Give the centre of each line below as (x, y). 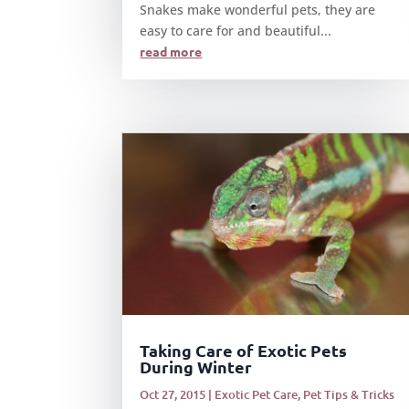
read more (171, 51)
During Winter (196, 367)
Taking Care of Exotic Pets (244, 350)
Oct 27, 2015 (173, 394)
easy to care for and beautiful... (236, 30)
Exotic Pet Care (257, 394)
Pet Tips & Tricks (349, 394)
